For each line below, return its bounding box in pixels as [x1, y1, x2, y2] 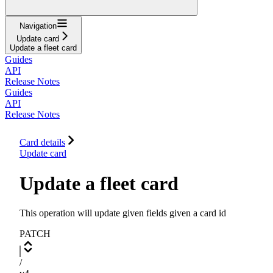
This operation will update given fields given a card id [19, 208, 226, 219]
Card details [19, 137, 65, 148]
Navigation [19, 21, 57, 31]
